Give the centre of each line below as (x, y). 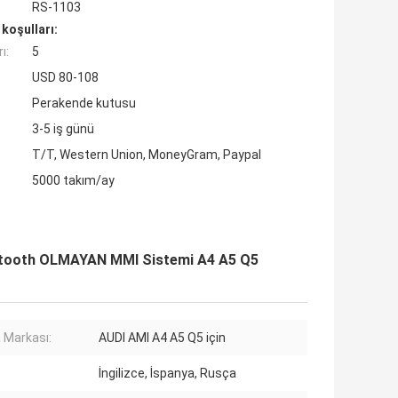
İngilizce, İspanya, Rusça (167, 374)
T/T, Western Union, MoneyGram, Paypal (147, 155)
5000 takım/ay (73, 181)
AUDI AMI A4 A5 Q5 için (162, 338)
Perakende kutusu (84, 103)
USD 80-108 (65, 78)
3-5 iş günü (63, 129)
